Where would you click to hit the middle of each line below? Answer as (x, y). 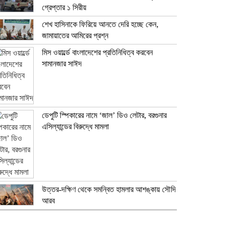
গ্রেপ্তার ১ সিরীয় (64, 7)
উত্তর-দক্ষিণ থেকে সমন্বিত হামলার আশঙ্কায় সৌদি (109, 189)
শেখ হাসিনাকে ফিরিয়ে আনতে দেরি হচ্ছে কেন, (100, 24)
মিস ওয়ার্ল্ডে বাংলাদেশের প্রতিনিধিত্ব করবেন (97, 52)
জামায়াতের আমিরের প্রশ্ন (75, 35)
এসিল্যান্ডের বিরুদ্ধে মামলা (75, 126)
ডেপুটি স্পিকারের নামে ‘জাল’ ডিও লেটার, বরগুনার (104, 115)
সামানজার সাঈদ (62, 63)
